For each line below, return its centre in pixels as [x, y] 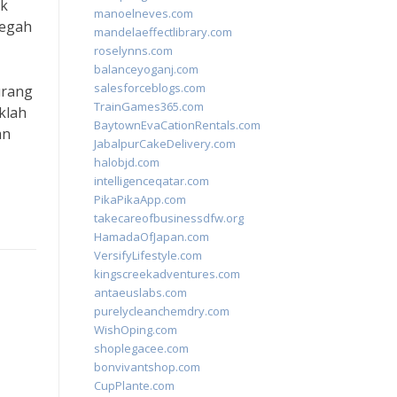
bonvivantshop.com [147, 367]
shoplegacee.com [141, 348]
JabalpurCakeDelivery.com [165, 144]
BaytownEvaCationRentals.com [177, 125]
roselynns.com [133, 51]
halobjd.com [127, 162]
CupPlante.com [134, 385]
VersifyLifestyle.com [148, 255]
